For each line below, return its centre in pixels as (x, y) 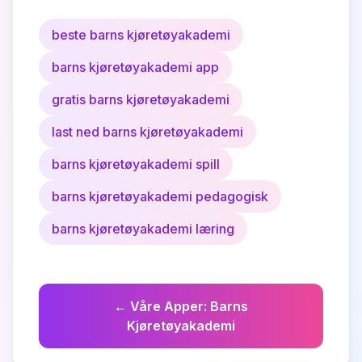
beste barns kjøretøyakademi (141, 35)
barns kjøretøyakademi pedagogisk (160, 196)
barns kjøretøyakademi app (135, 67)
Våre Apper (167, 306)
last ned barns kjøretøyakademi (147, 132)
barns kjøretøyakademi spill (136, 164)
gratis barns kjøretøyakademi (141, 99)
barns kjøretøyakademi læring (143, 229)
